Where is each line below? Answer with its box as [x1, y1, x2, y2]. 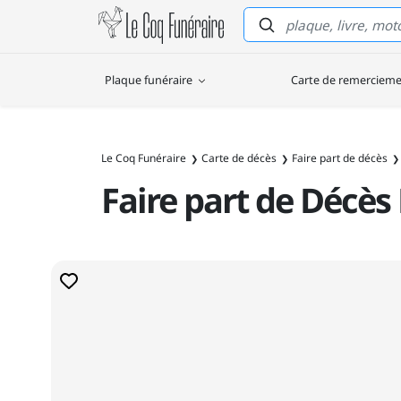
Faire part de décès [292, 149, 388, 166]
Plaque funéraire [105, 71, 196, 88]
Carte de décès [201, 149, 277, 166]
